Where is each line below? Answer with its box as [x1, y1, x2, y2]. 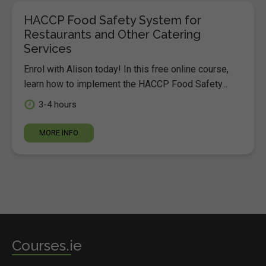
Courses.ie [12, 237, 82, 254]
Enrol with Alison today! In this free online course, [24, 64, 229, 75]
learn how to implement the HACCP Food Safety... [24, 78, 227, 90]
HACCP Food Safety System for [24, 13, 201, 27]
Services [24, 42, 72, 56]
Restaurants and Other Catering [24, 27, 201, 42]
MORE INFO [39, 128, 78, 137]
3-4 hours [39, 99, 77, 110]
